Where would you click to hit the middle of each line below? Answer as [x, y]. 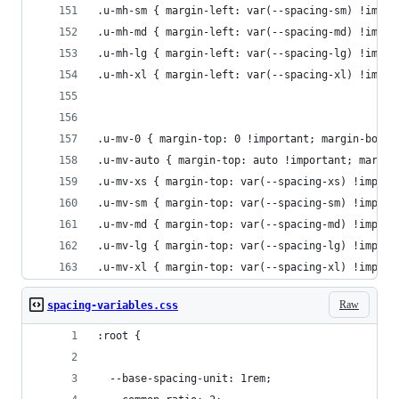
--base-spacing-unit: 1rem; [184, 379]
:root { [119, 336]
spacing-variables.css [113, 305]
